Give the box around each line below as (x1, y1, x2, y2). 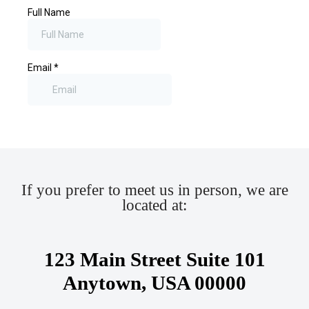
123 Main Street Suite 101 (43, 248, 266, 270)
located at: (122, 196, 187, 214)
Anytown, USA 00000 (63, 271, 246, 294)
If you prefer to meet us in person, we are (21, 181, 288, 199)
